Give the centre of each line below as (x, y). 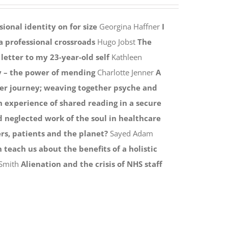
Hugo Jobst (116, 41)
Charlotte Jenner (125, 72)
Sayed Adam (130, 133)
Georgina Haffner (129, 26)
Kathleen (125, 57)
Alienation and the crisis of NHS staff (91, 164)
